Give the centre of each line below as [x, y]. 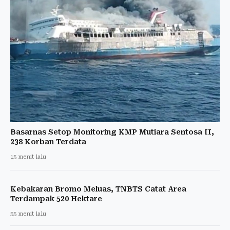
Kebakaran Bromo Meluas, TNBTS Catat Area [98, 189]
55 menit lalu [28, 214]
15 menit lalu [28, 157]
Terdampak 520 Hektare [56, 198]
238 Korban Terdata [48, 141]
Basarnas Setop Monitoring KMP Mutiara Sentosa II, [112, 132]
